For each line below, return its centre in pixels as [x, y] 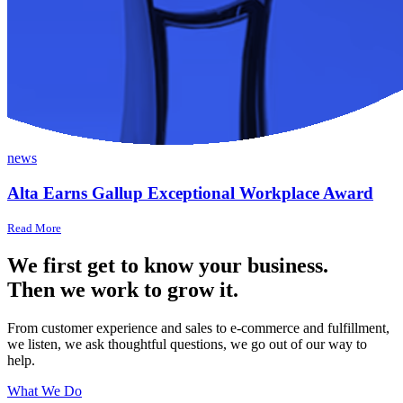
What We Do [45, 391]
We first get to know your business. [168, 266]
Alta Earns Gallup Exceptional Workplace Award [190, 193]
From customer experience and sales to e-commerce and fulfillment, [198, 328]
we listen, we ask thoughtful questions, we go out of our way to [187, 345]
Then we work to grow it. [123, 290]
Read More [34, 228]
